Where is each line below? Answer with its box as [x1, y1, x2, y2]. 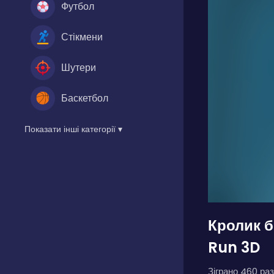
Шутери [61, 60, 96, 75]
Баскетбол [61, 91, 108, 105]
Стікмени [61, 29, 103, 44]
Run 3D [208, 237, 260, 257]
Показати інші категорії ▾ [24, 122, 122, 135]
